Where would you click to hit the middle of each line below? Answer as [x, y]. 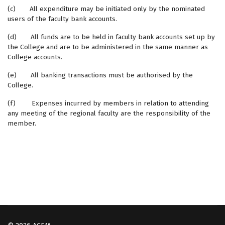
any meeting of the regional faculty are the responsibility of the [109, 113]
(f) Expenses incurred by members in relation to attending [108, 103]
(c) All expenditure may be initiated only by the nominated [106, 9]
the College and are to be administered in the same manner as [108, 47]
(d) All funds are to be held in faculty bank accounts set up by [111, 37]
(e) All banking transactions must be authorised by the [100, 75]
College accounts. [35, 57]
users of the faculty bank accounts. [62, 19]
